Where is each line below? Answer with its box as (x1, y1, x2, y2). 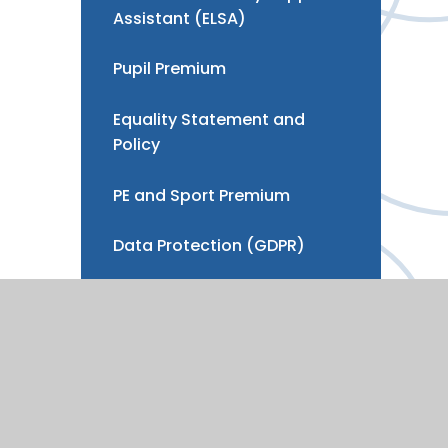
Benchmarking (112, 309, 230, 333)
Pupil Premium (112, 57, 226, 81)
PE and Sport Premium (112, 183, 290, 207)
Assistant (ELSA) (112, 6, 246, 30)
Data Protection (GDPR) (112, 234, 305, 258)
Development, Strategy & (112, 284, 318, 308)
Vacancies (112, 360, 199, 384)
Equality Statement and (112, 108, 305, 132)
